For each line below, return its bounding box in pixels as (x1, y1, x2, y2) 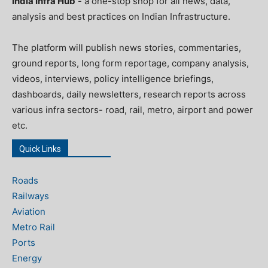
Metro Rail (12, 221, 55, 233)
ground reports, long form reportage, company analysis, (12, 57, 249, 69)
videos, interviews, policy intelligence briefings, (12, 73, 214, 85)
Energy (12, 252, 42, 264)
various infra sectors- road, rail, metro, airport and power (12, 104, 253, 116)
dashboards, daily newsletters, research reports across (12, 89, 246, 100)
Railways (12, 190, 49, 202)
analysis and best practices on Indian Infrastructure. (12, 11, 230, 23)
